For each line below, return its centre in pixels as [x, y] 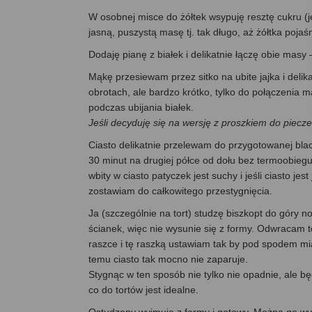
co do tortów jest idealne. [143, 290]
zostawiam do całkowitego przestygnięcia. [180, 191]
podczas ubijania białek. [141, 108]
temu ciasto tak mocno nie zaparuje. [168, 259]
